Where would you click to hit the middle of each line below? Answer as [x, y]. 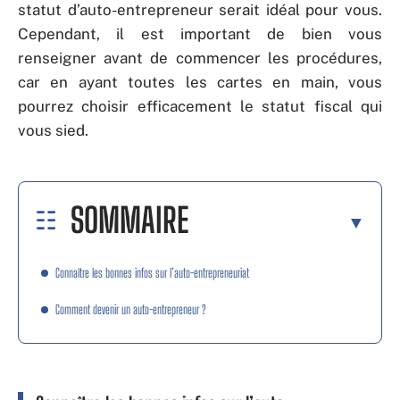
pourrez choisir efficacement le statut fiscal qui [200, 106]
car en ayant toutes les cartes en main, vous [200, 82]
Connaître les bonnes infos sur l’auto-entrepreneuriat [154, 272]
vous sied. [55, 130]
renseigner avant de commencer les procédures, [200, 58]
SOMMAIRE [129, 220]
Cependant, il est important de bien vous [200, 34]
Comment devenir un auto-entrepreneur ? [132, 309]
